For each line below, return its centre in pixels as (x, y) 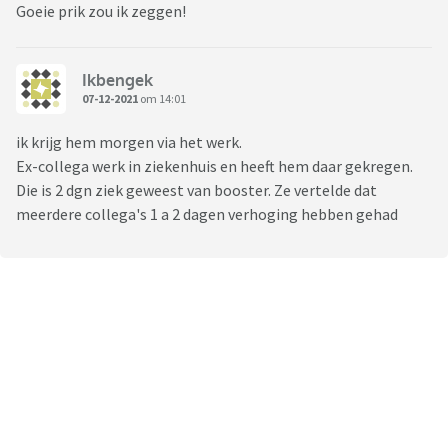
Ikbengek (117, 79)
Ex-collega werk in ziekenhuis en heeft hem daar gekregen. (216, 166)
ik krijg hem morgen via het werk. (130, 142)
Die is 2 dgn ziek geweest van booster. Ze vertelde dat (196, 190)
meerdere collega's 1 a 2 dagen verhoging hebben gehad (208, 214)
